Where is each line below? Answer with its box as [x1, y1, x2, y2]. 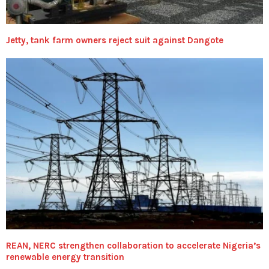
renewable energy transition [6, 252, 124, 263]
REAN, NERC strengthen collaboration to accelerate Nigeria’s [6, 240, 261, 252]
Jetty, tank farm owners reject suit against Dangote [6, 35, 223, 46]
